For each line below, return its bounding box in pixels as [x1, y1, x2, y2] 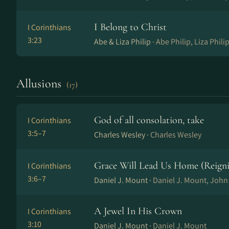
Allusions [16, 76, 64, 91]
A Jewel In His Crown [94, 205, 182, 217]
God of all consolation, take [94, 114, 204, 126]
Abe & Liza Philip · [94, 36, 156, 47]
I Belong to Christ [94, 21, 167, 33]
